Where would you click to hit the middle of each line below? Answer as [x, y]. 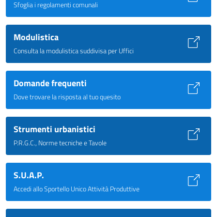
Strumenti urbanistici [54, 129]
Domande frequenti [50, 83]
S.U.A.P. [29, 175]
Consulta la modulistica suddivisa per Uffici [74, 50]
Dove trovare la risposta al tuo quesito [67, 96]
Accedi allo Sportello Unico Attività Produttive [77, 188]
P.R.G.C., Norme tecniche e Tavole [60, 142]
